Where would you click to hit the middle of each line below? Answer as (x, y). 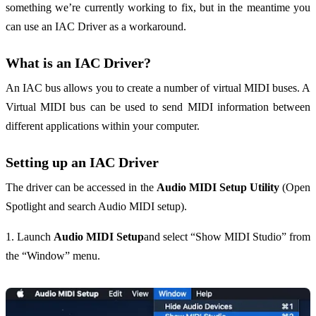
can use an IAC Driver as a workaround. (96, 26)
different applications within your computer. (103, 126)
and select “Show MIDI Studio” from (227, 236)
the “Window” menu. (53, 255)
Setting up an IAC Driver (82, 162)
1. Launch (30, 236)
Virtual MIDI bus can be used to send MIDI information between (158, 107)
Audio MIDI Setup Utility (218, 187)
